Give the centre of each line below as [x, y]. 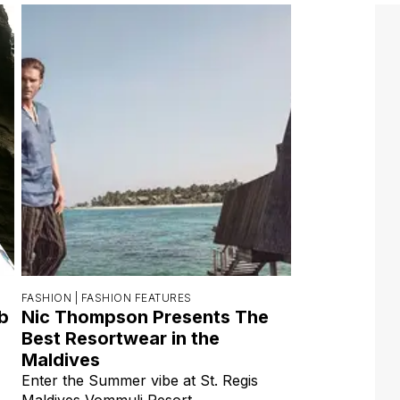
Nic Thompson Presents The [145, 317]
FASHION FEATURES [136, 297]
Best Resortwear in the [121, 338]
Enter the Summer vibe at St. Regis [140, 380]
